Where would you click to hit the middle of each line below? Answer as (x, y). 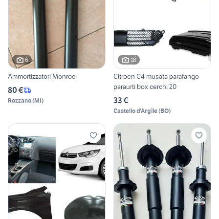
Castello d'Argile (135, 111)
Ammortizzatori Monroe (42, 77)
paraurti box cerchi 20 (145, 87)
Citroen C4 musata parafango (156, 77)
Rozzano (20, 101)
